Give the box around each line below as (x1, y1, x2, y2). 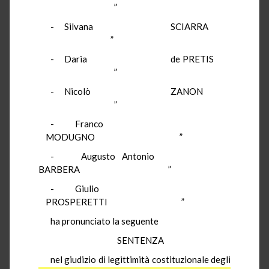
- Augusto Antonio (50, 150, 231, 162)
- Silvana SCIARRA (50, 20, 231, 32)
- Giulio (50, 183, 231, 194)
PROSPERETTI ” (38, 196, 184, 207)
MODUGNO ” (38, 131, 183, 142)
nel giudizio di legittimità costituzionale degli (50, 253, 231, 265)
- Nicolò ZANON (50, 85, 231, 97)
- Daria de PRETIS (50, 53, 231, 64)
